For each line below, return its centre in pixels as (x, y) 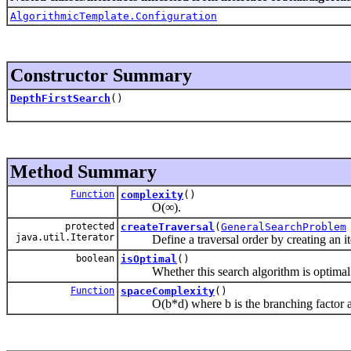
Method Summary (83, 171)
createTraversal (168, 226)
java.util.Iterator (62, 237)
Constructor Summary (101, 75)
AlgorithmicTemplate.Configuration (114, 16)
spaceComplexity (168, 291)
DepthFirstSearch (60, 98)
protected (90, 226)
